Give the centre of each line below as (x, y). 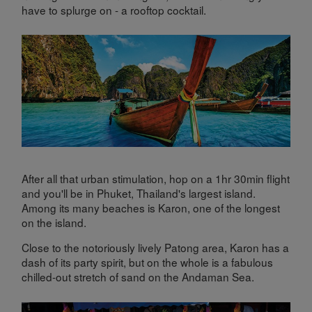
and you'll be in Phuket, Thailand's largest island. (139, 193)
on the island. (54, 222)
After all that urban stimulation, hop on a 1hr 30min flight (156, 178)
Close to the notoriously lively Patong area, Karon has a (156, 248)
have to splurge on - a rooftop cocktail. (114, 9)
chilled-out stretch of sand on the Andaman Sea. (138, 277)
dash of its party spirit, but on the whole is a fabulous (148, 262)
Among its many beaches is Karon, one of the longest (151, 207)
